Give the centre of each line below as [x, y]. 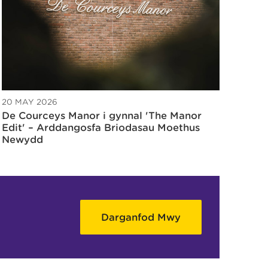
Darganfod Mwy [141, 218]
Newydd [22, 140]
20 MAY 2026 [30, 102]
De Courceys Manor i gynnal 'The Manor [102, 116]
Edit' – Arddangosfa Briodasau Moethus [101, 128]
